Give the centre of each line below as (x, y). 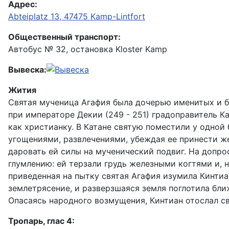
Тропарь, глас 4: (41, 221)
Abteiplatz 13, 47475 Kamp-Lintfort (77, 17)
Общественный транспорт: (64, 37)
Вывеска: (27, 70)
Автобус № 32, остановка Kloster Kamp (88, 49)
